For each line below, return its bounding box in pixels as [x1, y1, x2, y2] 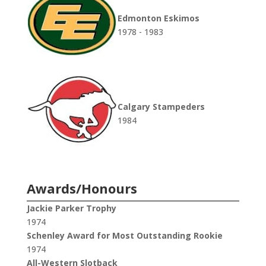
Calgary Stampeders [117, 101, 205, 113]
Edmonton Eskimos [117, 12, 199, 24]
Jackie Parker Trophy [26, 202, 116, 214]
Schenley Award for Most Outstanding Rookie [26, 230, 223, 242]
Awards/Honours [26, 179, 137, 198]
